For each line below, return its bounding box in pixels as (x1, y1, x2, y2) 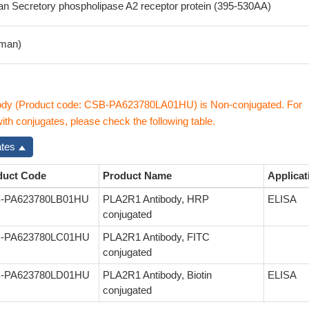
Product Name (103, 170, 172, 181)
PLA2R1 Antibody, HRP (103, 193, 209, 205)
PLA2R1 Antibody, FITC (103, 231, 210, 243)
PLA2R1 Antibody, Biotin (103, 269, 212, 281)
